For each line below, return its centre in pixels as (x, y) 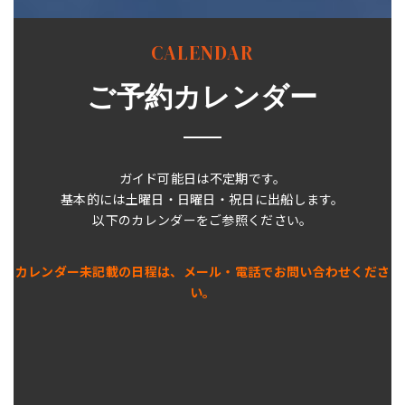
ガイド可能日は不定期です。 (202, 179)
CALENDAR (202, 53)
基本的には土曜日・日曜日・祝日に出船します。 (202, 200)
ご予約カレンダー (202, 97)
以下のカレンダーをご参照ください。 (202, 221)
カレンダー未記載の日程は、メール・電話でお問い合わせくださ (202, 271)
